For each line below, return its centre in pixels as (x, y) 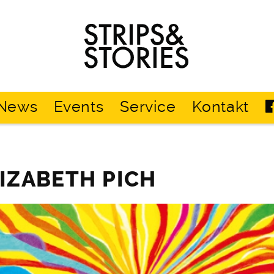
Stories (156, 58)
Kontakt (221, 107)
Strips (153, 26)
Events (79, 107)
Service (148, 107)
